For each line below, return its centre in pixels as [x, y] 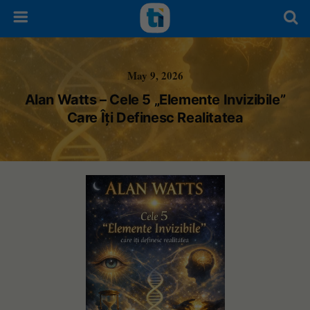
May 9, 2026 [155, 75]
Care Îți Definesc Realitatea [155, 118]
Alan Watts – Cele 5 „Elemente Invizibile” [155, 100]
